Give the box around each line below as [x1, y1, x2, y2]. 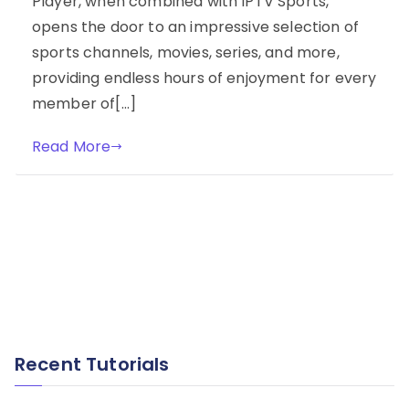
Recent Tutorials [15, 351, 170, 378]
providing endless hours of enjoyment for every [32, 67, 377, 89]
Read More [32, 135, 111, 157]
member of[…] [32, 92, 136, 114]
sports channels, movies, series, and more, [32, 41, 340, 63]
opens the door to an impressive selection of [32, 16, 360, 37]
